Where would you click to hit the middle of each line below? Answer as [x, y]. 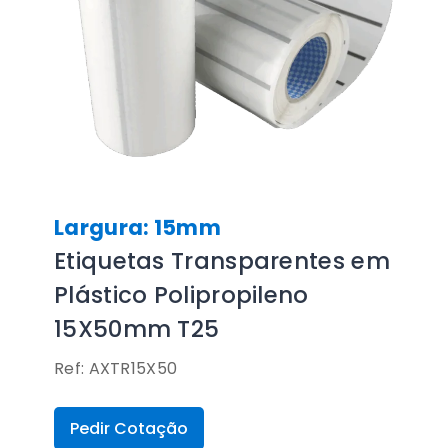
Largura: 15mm [137, 227]
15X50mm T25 [137, 329]
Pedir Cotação [129, 428]
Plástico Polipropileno [181, 295]
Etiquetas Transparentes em [222, 261]
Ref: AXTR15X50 [116, 368]
